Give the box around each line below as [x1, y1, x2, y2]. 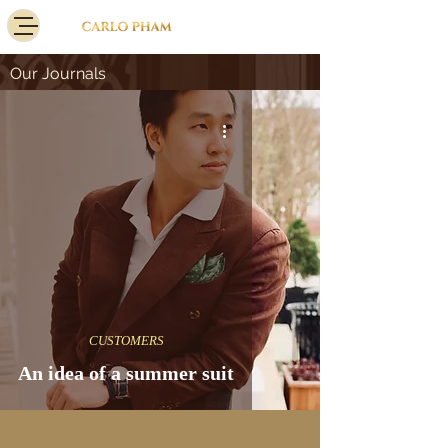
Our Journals [10, 64, 106, 83]
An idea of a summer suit [18, 362, 234, 384]
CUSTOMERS [88, 333, 164, 348]
